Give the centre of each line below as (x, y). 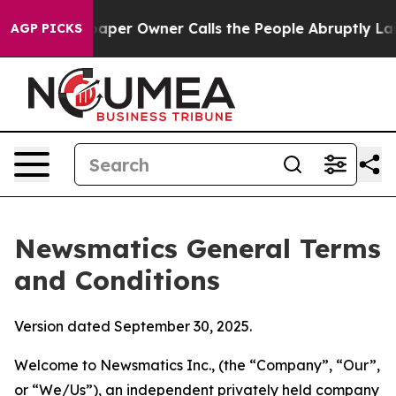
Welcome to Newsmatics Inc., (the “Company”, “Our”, (197, 365)
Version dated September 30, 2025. (133, 326)
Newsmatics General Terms (198, 248)
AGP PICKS (46, 28)
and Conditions (117, 280)
